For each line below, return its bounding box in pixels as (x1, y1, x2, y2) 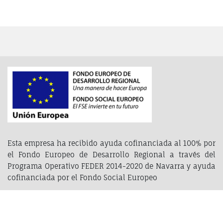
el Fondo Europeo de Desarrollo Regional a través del (7, 150, 216, 159)
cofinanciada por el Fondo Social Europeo (7, 173, 157, 182)
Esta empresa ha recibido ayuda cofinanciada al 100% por (7, 138, 216, 147)
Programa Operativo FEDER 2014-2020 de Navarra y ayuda (7, 161, 216, 170)
